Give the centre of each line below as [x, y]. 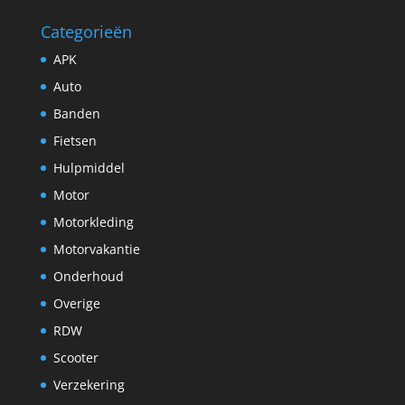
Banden [76, 113]
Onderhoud [88, 276]
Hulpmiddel [89, 167]
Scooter [75, 357]
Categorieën [86, 31]
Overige [76, 303]
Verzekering [89, 384]
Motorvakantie [96, 249]
